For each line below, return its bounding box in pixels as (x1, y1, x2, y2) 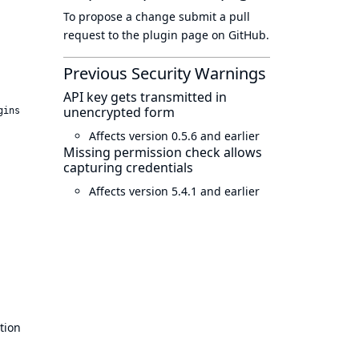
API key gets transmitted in (63, 88, 227, 106)
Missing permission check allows (63, 143, 262, 161)
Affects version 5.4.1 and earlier (89, 184, 260, 199)
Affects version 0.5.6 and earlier (89, 128, 260, 143)
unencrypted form (63, 103, 175, 121)
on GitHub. (208, 27, 269, 42)
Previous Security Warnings (63, 63, 266, 84)
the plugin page (122, 27, 208, 42)
